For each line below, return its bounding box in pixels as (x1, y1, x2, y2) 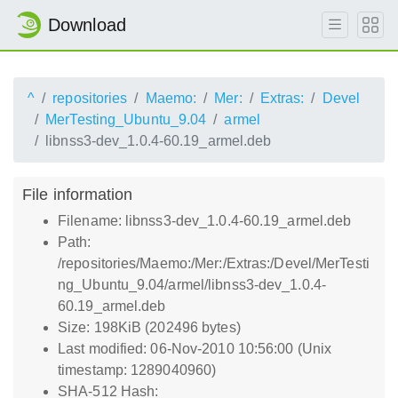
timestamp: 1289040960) (58, 362, 217, 378)
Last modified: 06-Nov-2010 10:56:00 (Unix (58, 341, 332, 356)
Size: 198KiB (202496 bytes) (58, 320, 241, 335)
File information (22, 185, 133, 203)
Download (48, 15, 126, 35)
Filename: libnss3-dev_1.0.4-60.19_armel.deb (58, 213, 352, 228)
